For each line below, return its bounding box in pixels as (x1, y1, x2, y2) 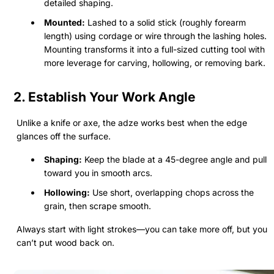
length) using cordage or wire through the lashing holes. (44, 30, 267, 41)
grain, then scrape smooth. (44, 200, 151, 211)
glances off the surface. (17, 130, 111, 141)
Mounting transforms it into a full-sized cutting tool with (44, 43, 265, 54)
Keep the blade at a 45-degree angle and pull (82, 154, 267, 165)
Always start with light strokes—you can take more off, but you (17, 223, 267, 234)
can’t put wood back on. (17, 237, 114, 248)
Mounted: (44, 17, 85, 28)
